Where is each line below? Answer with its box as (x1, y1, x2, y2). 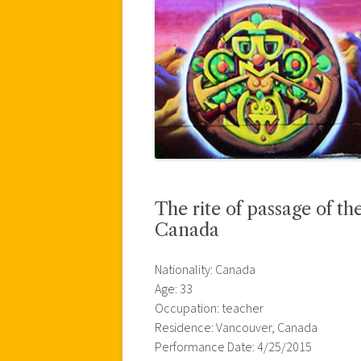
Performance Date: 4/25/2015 (155, 338, 312, 356)
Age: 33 (155, 280, 193, 298)
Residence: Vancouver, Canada (155, 318, 317, 337)
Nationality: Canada (155, 260, 255, 279)
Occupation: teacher (155, 299, 263, 317)
